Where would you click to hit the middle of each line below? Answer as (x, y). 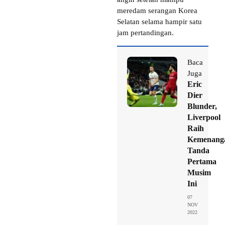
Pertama (202, 161)
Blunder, (202, 106)
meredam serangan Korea (157, 10)
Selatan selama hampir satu (159, 21)
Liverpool (204, 117)
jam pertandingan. (145, 32)
